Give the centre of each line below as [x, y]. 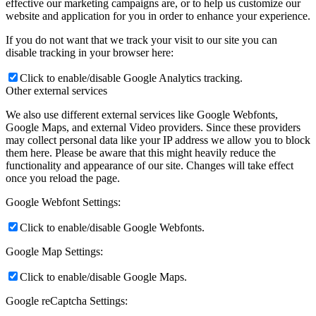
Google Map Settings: [54, 251]
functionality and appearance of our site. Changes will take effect [150, 165]
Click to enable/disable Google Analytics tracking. [131, 78]
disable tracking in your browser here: [90, 52]
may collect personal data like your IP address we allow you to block [158, 140]
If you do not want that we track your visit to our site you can [141, 39]
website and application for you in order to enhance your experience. [158, 16]
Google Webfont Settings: [63, 202]
